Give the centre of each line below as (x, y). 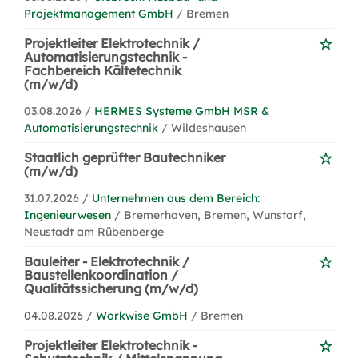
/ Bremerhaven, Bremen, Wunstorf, (210, 215)
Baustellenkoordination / (101, 275)
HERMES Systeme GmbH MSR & (182, 111)
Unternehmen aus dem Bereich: (176, 198)
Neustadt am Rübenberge (94, 232)
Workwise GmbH (142, 316)
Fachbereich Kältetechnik (103, 70)
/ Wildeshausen (204, 128)
